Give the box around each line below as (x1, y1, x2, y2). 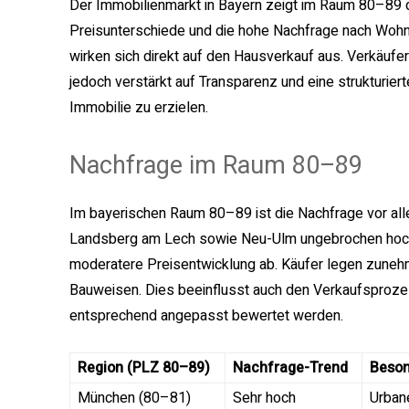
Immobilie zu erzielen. (69, 97, 208, 120)
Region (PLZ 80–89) (78, 357, 210, 380)
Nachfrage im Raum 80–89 (69, 151, 362, 181)
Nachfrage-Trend (233, 357, 348, 380)
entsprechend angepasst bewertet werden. (69, 305, 343, 328)
